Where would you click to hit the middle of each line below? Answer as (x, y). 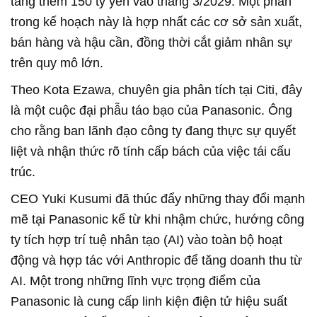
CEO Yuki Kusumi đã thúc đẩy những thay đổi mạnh (158, 198)
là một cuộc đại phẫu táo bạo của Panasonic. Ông (151, 110)
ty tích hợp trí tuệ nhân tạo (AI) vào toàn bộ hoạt (146, 240)
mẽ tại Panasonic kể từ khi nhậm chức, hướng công (157, 219)
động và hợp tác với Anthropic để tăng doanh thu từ (156, 260)
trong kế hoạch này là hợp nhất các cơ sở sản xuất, (156, 22)
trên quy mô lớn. (57, 63)
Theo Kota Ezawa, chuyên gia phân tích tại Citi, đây (156, 90)
